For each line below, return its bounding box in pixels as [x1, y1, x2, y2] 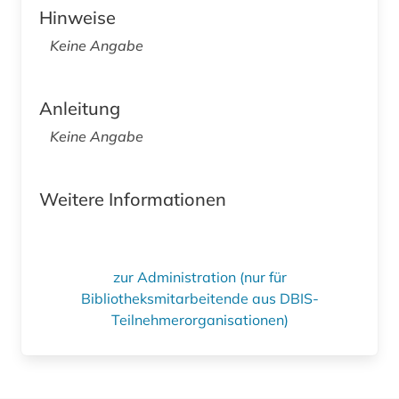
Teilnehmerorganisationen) [110, 311, 289, 330]
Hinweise [39, 6, 116, 29]
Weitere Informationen [39, 188, 226, 211]
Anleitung [39, 97, 120, 120]
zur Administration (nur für [112, 268, 287, 287]
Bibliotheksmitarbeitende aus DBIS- [80, 289, 319, 308]
